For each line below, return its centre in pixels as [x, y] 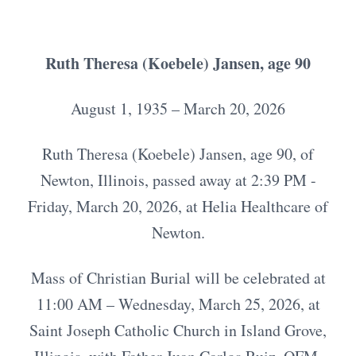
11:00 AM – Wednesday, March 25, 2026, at [178, 304]
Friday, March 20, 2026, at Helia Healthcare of [178, 206]
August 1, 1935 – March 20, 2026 [178, 108]
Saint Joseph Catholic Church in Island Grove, [178, 330]
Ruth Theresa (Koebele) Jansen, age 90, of [178, 154]
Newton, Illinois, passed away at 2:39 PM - [178, 180]
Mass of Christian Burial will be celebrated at [178, 278]
